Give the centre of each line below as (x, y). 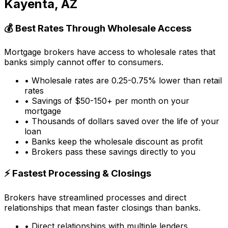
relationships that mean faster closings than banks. (102, 207)
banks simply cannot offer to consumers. (84, 62)
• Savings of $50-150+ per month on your (107, 101)
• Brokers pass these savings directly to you (110, 152)
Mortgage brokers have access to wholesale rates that (110, 52)
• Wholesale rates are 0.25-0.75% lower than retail (123, 81)
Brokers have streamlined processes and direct (95, 197)
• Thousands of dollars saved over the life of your (122, 121)
